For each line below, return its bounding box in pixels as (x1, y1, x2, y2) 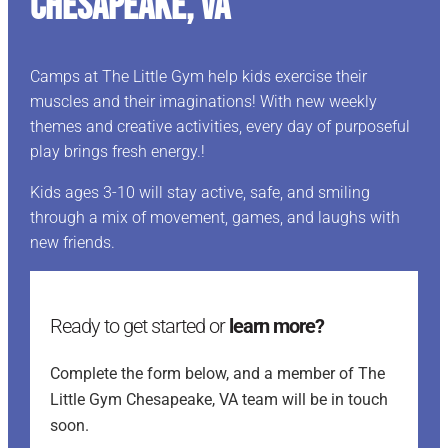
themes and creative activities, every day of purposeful (29, 117, 410, 137)
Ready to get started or (49, 314, 229, 339)
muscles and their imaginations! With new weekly (29, 92, 377, 112)
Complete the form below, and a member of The (49, 364, 385, 384)
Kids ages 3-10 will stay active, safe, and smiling (29, 183, 370, 203)
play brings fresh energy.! (29, 142, 205, 162)
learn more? (228, 314, 324, 339)
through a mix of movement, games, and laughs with (29, 208, 400, 228)
